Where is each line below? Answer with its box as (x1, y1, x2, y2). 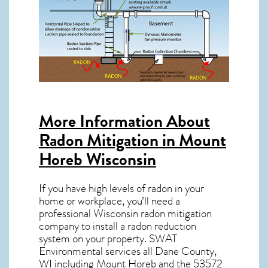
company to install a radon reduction (39, 217, 196, 234)
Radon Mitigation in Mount (39, 127, 226, 154)
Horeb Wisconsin (39, 147, 156, 173)
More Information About (39, 108, 210, 135)
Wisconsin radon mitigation (93, 205, 212, 222)
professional (39, 205, 93, 222)
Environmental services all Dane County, (39, 242, 217, 260)
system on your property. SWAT (39, 230, 177, 247)
